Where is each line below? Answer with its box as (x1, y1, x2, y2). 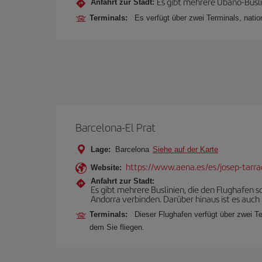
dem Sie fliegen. (89, 223, 144, 232)
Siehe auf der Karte (153, 145, 218, 154)
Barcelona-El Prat (75, 119, 156, 135)
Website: (91, 163, 122, 172)
